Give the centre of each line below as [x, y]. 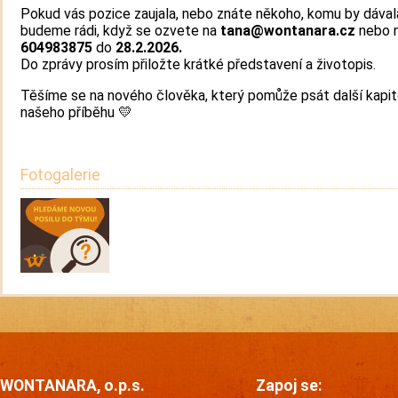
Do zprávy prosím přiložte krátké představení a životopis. [198, 64]
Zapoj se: [289, 385]
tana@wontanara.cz [288, 30]
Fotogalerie [60, 175]
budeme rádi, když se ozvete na [120, 30]
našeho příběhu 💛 [76, 112]
